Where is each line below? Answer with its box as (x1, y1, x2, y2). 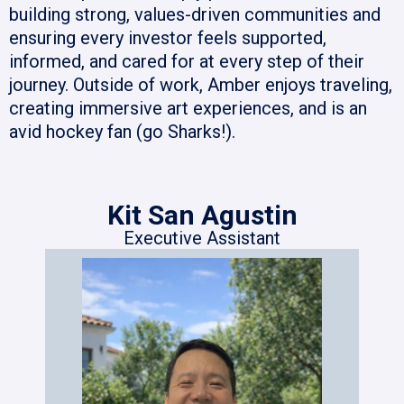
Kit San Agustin (106, 199, 298, 232)
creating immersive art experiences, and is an (9, 97, 367, 120)
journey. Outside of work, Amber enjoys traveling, (9, 74, 392, 96)
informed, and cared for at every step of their (9, 50, 364, 73)
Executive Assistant (124, 227, 280, 250)
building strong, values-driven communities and (9, 4, 381, 26)
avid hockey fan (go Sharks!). (9, 121, 235, 143)
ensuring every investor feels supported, (9, 27, 326, 50)
